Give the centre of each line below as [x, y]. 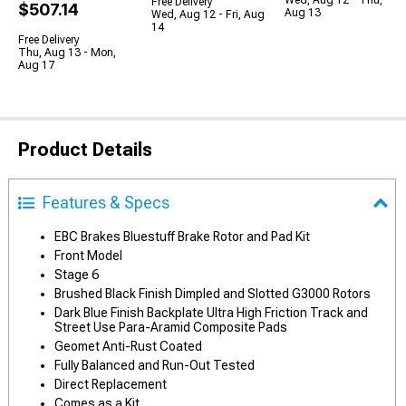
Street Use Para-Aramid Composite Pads [171, 327]
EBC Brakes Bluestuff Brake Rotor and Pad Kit [182, 237]
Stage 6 [77, 275]
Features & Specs [106, 203]
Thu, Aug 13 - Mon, [67, 53]
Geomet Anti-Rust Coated [128, 346]
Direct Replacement [111, 384]
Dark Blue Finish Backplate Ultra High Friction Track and [211, 313]
